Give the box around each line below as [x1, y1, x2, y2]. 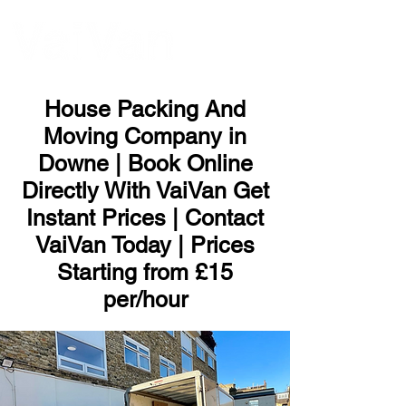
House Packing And [44, 96, 246, 122]
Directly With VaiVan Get [21, 178, 269, 204]
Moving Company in [43, 123, 246, 150]
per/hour [102, 286, 188, 313]
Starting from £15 [57, 259, 233, 285]
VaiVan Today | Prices [35, 232, 255, 258]
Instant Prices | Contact [26, 205, 264, 231]
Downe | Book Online [37, 150, 253, 177]
